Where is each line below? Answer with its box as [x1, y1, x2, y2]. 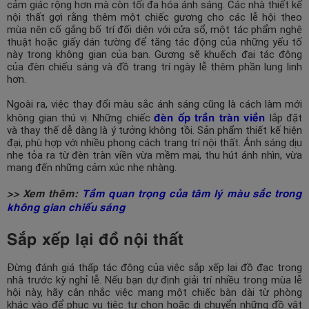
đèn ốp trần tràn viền [154, 108, 266, 123]
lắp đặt [266, 111, 302, 124]
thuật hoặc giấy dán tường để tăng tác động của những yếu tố [7, 35, 302, 48]
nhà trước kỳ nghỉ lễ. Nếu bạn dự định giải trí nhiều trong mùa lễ [7, 273, 302, 286]
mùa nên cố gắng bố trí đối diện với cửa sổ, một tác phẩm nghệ [7, 23, 302, 36]
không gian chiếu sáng [7, 198, 126, 213]
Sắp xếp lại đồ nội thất [7, 226, 183, 249]
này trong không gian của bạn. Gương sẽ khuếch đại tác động [7, 48, 302, 61]
